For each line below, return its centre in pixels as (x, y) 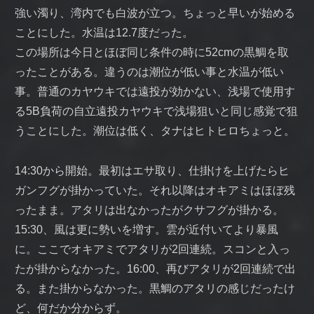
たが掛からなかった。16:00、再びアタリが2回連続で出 (155, 269)
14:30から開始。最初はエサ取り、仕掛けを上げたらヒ (152, 171)
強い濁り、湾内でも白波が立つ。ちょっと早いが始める (155, 13)
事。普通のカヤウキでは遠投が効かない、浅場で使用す (155, 92)
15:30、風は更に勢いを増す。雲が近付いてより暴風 (146, 230)
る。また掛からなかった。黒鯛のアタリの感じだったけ (155, 289)
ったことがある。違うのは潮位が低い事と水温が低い (149, 72)
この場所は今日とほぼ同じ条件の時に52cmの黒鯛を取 (152, 53)
